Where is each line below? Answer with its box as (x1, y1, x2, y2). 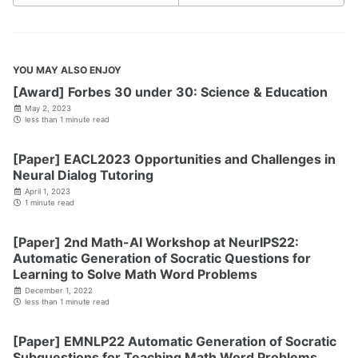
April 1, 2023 (25, 186, 70, 196)
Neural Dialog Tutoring (13, 166, 153, 183)
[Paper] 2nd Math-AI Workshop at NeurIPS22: (13, 233, 299, 250)
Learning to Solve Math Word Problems (13, 265, 257, 282)
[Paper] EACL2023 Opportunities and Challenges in (13, 150, 336, 167)
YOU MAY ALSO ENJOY (13, 63, 121, 76)
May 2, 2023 (25, 103, 71, 113)
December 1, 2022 (25, 285, 93, 295)
